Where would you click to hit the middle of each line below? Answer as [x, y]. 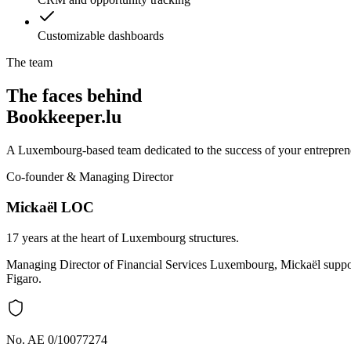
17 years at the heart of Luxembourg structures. [123, 237]
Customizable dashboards [101, 36]
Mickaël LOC [50, 207]
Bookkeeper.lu [64, 117]
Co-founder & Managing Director [90, 177]
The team [29, 63]
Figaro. [24, 278]
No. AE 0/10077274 [57, 339]
